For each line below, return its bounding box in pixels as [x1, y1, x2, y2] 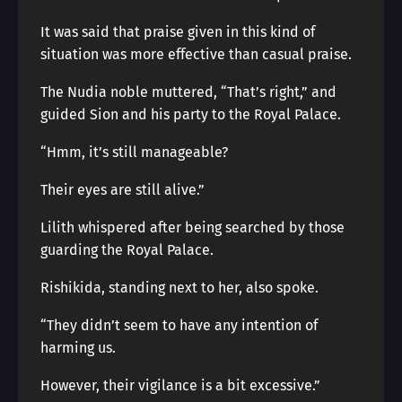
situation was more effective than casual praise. [40, 46, 352, 63]
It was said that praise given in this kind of [40, 23, 315, 40]
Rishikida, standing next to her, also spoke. [40, 279, 319, 296]
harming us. [40, 339, 116, 356]
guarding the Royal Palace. [40, 241, 214, 258]
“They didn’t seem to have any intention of [40, 317, 318, 334]
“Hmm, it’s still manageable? [40, 144, 228, 161]
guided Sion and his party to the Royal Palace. [40, 106, 341, 123]
